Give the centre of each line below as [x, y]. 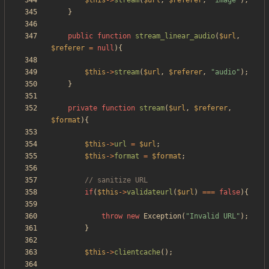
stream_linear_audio [175, 36]
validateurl [150, 192]
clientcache [137, 252]
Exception [162, 216]
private [83, 108]
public [80, 36]
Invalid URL [213, 216]
